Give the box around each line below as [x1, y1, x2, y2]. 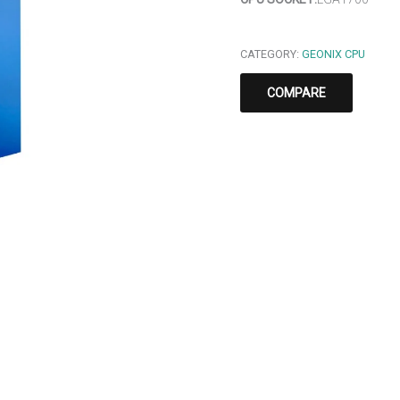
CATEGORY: [239, 47, 302, 62]
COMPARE [266, 86, 326, 101]
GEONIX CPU [301, 47, 365, 62]
